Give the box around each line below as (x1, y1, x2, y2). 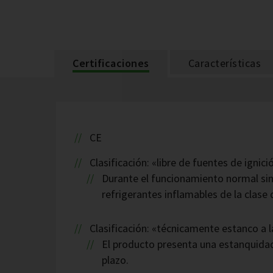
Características (188, 56, 261, 71)
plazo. (102, 253, 129, 268)
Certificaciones (73, 56, 149, 71)
